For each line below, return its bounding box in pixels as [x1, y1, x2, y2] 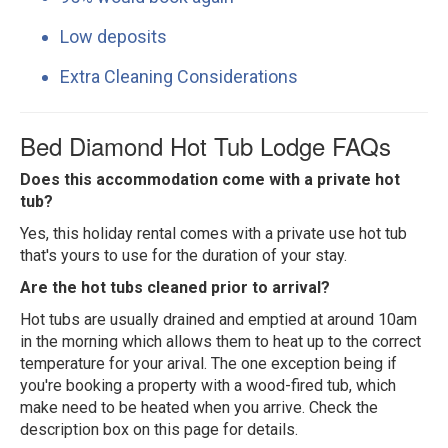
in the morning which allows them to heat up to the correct [20, 331, 421, 351]
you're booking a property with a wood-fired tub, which [20, 375, 396, 395]
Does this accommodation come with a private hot [20, 169, 400, 189]
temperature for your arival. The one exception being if [20, 353, 397, 373]
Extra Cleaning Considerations [60, 65, 298, 87]
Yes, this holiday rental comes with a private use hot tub [20, 223, 407, 243]
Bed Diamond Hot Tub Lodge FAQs [20, 127, 391, 163]
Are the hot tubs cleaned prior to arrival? [20, 277, 330, 297]
